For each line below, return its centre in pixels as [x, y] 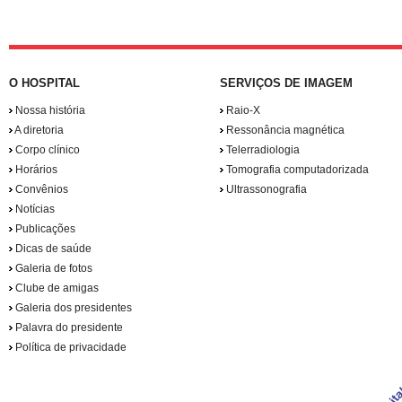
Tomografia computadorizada [296, 170]
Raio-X [242, 110]
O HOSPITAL [44, 83]
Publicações [44, 229]
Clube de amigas [56, 288]
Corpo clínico [46, 150]
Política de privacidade [70, 347]
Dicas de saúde [52, 249]
